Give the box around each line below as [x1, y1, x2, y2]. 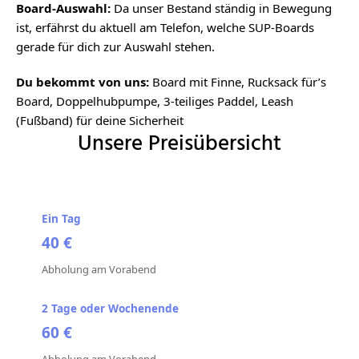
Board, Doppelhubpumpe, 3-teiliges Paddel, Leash [16, 93, 293, 109]
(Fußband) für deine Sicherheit [16, 112, 184, 128]
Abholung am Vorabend [42, 262, 156, 276]
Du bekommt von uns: [16, 74, 152, 90]
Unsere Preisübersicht [78, 127, 281, 162]
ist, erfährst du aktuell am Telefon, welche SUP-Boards [16, 19, 314, 35]
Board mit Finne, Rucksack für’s [152, 74, 326, 90]
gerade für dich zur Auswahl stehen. [16, 38, 215, 54]
